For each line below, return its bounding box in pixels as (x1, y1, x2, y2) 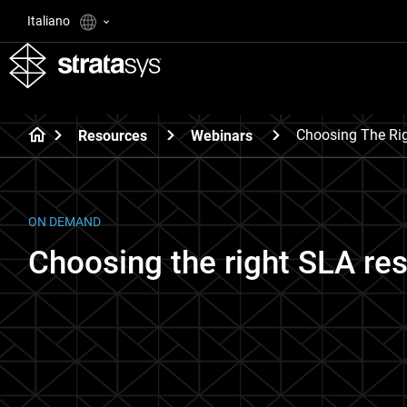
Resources (78, 126, 147, 144)
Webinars (191, 126, 253, 144)
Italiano (27, 14, 73, 28)
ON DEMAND (28, 214, 101, 229)
